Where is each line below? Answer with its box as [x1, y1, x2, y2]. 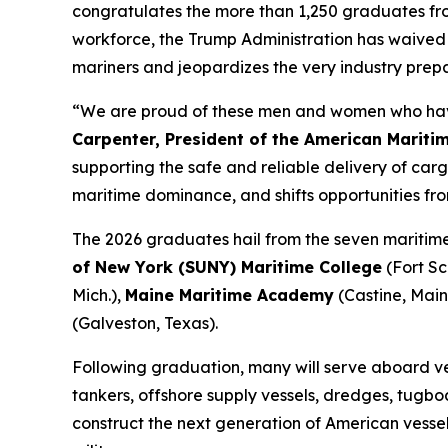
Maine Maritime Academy [125, 284, 334, 305]
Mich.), [72, 284, 125, 305]
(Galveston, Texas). [72, 312, 218, 333]
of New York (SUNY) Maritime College [72, 256, 382, 277]
